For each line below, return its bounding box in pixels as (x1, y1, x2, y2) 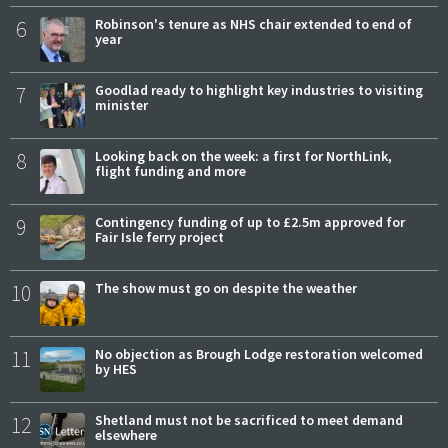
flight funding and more (95, 161, 246, 180)
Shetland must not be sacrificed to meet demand (95, 410, 403, 429)
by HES (95, 359, 137, 378)
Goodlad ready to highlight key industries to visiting (95, 80, 423, 99)
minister (95, 95, 148, 114)
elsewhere (95, 425, 157, 444)
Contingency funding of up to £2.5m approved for (95, 212, 405, 231)
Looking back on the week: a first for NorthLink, (95, 146, 392, 165)
